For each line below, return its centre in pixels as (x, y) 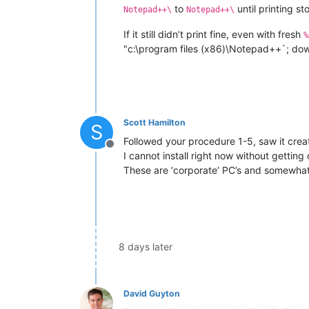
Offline (126, 151)
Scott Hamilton (154, 122)
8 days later (146, 246)
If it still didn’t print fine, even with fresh (213, 34)
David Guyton (152, 293)
